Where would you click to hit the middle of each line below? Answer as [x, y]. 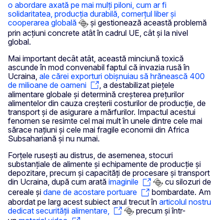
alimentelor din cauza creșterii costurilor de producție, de [107, 103]
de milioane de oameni [47, 85]
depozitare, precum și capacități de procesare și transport [109, 173]
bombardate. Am [180, 192]
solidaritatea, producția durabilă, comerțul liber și [92, 14]
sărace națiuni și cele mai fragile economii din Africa [98, 130]
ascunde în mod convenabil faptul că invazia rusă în [99, 67]
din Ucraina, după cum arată [58, 182]
